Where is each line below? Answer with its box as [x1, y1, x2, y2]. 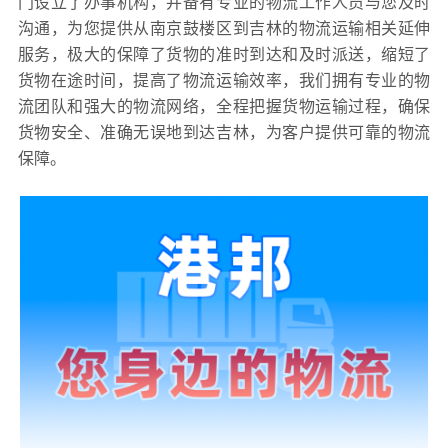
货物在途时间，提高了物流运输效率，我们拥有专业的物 [17, 71, 431, 89]
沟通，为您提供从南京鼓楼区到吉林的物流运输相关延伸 [17, 19, 431, 37]
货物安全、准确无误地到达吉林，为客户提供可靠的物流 [17, 123, 431, 141]
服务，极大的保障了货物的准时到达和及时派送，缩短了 [17, 45, 431, 63]
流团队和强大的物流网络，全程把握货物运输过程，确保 [17, 97, 431, 115]
